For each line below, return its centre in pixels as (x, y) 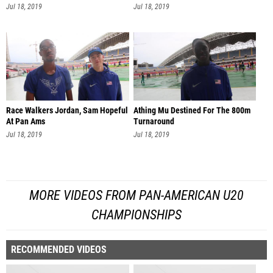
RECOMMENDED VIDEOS (59, 249)
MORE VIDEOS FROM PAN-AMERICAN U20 (136, 195)
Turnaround (154, 122)
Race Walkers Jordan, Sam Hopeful (67, 111)
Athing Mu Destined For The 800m (192, 111)
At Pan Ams (26, 122)
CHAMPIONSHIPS (136, 214)
